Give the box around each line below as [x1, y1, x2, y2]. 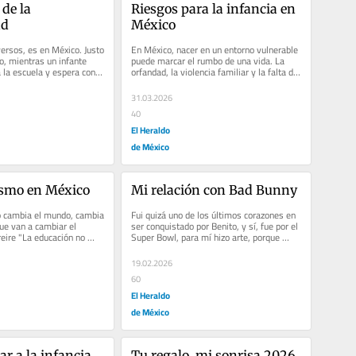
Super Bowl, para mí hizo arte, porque [130, 228, 280, 247]
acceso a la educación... [130, 74, 223, 93]
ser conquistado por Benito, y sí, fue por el [130, 217, 298, 236]
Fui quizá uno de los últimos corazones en [130, 206, 296, 225]
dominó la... [130, 239, 177, 258]
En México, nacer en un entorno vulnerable [130, 41, 298, 60]
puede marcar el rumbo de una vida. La [130, 52, 284, 71]
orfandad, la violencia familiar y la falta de [130, 63, 298, 82]
